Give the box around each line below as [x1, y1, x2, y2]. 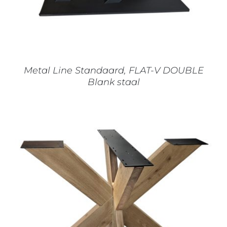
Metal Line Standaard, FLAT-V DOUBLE [23, 65, 204, 77]
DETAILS [139, 212, 171, 220]
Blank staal [87, 77, 140, 88]
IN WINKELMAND [56, 212, 122, 220]
